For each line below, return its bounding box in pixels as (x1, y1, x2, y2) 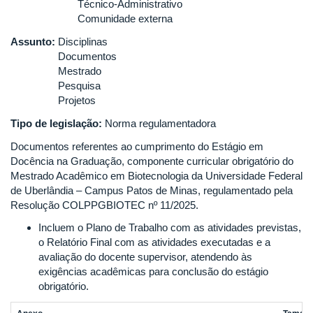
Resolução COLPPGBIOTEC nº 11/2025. (10, 199, 198, 211)
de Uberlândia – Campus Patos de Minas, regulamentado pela (10, 184, 293, 196)
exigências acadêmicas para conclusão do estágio (38, 265, 268, 277)
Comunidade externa (78, 13, 173, 24)
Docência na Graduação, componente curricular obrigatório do (10, 155, 293, 167)
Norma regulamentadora (105, 117, 216, 129)
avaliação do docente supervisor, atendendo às (38, 250, 252, 263)
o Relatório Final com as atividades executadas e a (38, 235, 270, 248)
